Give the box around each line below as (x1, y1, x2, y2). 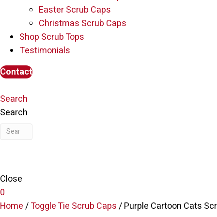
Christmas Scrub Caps (39, 16, 126, 30)
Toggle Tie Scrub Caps (31, 199, 117, 213)
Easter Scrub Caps (39, 3, 111, 16)
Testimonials (19, 44, 70, 57)
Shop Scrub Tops (19, 30, 84, 44)
